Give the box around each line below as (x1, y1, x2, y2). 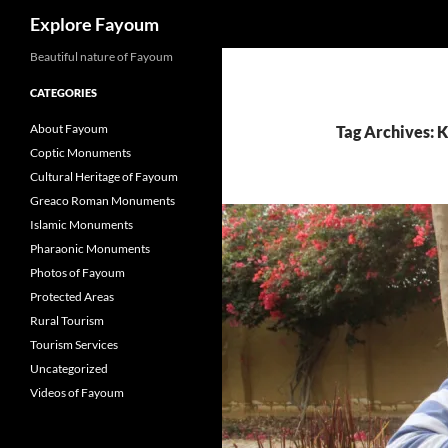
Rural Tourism (30, 313, 104, 328)
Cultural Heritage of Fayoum (30, 169, 178, 184)
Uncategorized (30, 361, 108, 376)
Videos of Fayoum (30, 385, 124, 400)
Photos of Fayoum (30, 265, 125, 280)
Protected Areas (30, 289, 114, 304)
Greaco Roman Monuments (30, 193, 175, 208)
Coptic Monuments (30, 145, 131, 160)
